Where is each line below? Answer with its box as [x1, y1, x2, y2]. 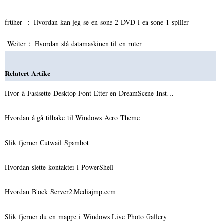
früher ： [5, 17, 34, 27]
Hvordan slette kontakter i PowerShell [5, 162, 116, 172]
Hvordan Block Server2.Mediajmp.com [5, 186, 118, 196]
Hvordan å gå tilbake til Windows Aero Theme [5, 112, 142, 122]
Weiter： [5, 38, 35, 48]
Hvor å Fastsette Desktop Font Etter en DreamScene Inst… [5, 88, 174, 98]
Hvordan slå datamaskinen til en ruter [35, 38, 144, 48]
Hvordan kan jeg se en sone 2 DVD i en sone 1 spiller [34, 17, 191, 27]
